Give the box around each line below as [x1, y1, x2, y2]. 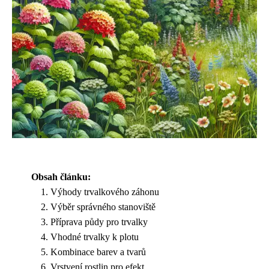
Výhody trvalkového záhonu [50, 187, 159, 197]
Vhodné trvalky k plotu [50, 232, 139, 242]
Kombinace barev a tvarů [50, 247, 146, 257]
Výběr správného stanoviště [50, 202, 156, 212]
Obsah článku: [31, 172, 91, 182]
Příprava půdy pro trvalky [50, 217, 148, 227]
